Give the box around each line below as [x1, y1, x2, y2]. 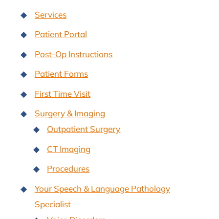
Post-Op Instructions [34, 48, 112, 59]
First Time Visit [34, 88, 90, 99]
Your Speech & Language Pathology [34, 183, 170, 194]
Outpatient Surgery [47, 124, 121, 134]
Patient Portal [34, 29, 87, 40]
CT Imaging [47, 143, 91, 154]
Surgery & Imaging [34, 108, 105, 119]
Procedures [47, 163, 90, 174]
